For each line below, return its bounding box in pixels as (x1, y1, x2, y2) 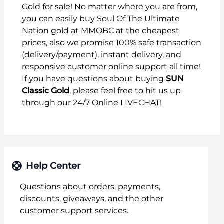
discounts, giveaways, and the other (20, 193, 163, 203)
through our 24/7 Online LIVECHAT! (22, 97, 162, 107)
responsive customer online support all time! (22, 61, 201, 71)
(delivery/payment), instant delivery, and (22, 49, 181, 59)
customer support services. (20, 205, 128, 215)
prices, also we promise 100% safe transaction (22, 37, 201, 47)
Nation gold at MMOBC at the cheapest (22, 25, 179, 35)
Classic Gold (22, 85, 69, 95)
